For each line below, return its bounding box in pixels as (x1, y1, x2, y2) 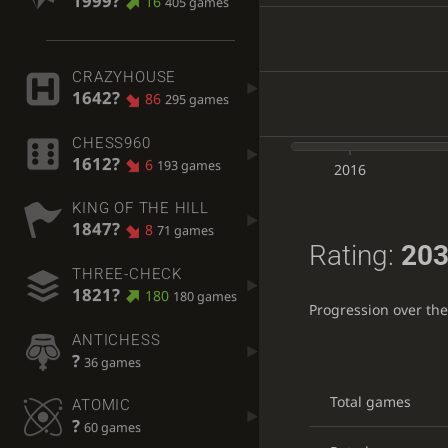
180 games (172, 287, 237, 305)
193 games (156, 156, 221, 174)
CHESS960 (72, 133, 151, 152)
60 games (84, 419, 142, 437)
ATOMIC (72, 396, 132, 415)
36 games (84, 353, 142, 371)
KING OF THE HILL (72, 199, 209, 218)
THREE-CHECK (72, 264, 182, 283)
